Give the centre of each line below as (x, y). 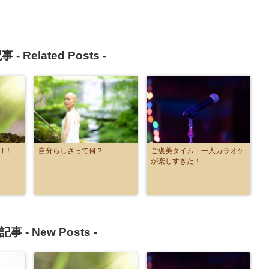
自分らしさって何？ (71, 151)
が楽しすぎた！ (180, 161)
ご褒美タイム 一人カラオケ (198, 151)
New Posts (61, 232)
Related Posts (61, 56)
